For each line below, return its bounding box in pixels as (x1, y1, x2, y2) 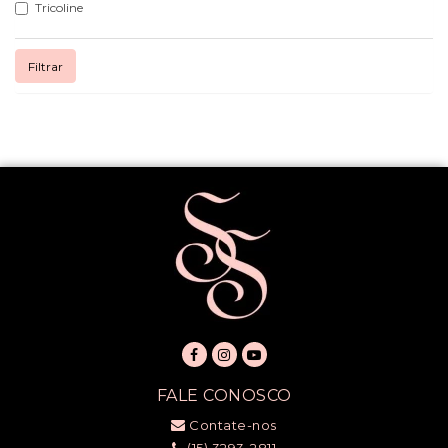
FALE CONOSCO (156, 386, 292, 405)
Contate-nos (185, 417, 277, 433)
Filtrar (28, 58, 63, 74)
